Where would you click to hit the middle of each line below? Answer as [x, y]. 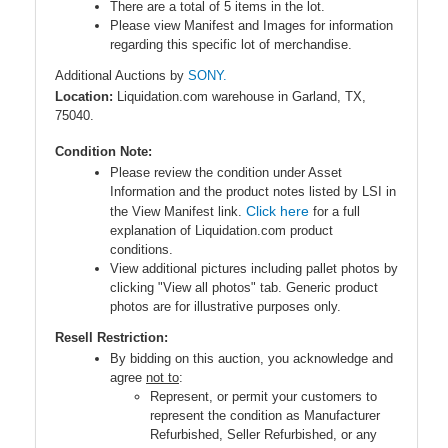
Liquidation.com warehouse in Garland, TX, [241, 97]
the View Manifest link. [178, 212]
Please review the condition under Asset [226, 173]
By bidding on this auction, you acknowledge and [251, 359]
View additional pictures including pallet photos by [254, 269]
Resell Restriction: [111, 338]
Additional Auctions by [121, 76]
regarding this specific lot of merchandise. [231, 45]
